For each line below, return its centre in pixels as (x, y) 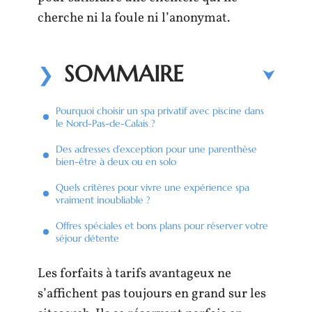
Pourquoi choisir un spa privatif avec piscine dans (160, 110)
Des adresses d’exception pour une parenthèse (156, 149)
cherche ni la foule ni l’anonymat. (134, 18)
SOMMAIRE (124, 73)
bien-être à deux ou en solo (116, 161)
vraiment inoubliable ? (103, 200)
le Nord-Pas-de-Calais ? (106, 123)
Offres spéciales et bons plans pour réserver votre (162, 225)
